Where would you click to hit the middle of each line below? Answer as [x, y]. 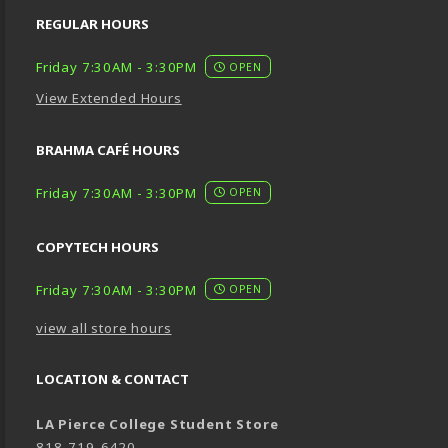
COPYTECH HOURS [97, 246]
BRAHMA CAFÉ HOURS [108, 150]
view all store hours [104, 328]
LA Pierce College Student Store [157, 424]
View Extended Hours [109, 98]
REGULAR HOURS [92, 24]
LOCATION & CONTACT [112, 379]
